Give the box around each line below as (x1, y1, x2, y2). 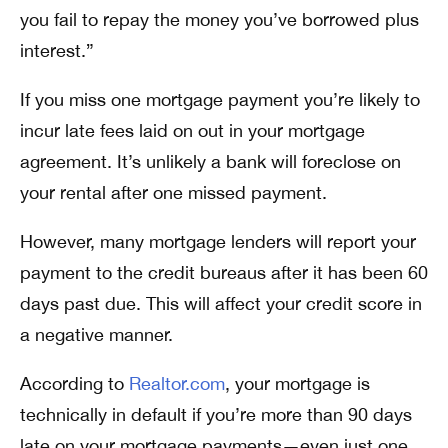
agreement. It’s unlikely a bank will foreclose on (20, 151, 401, 172)
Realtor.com (129, 373, 225, 394)
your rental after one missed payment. (20, 182, 327, 203)
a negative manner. (20, 324, 173, 345)
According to (20, 373, 129, 394)
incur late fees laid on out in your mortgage (20, 120, 365, 141)
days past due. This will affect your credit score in (20, 293, 422, 314)
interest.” (20, 40, 94, 61)
